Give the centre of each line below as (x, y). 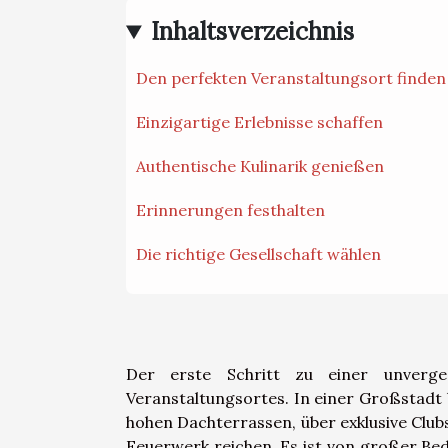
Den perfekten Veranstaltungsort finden (291, 78)
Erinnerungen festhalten (230, 210)
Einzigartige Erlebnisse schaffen (259, 122)
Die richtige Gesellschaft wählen (258, 254)
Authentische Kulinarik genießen (260, 166)
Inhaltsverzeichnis (253, 32)
